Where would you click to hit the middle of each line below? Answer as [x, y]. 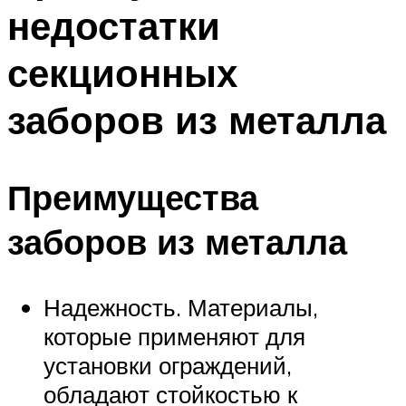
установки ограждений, [168, 365]
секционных [122, 73]
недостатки [114, 26]
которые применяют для [174, 336]
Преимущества [133, 197]
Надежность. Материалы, [181, 307]
